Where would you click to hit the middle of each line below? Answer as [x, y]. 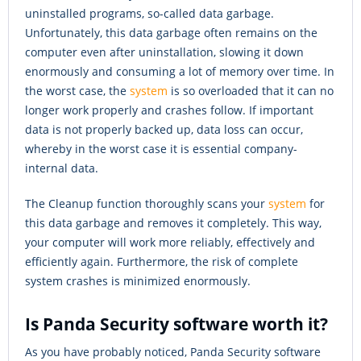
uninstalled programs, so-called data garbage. [149, 14]
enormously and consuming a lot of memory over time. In [180, 72]
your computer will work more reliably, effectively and [170, 243]
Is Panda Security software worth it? [176, 324]
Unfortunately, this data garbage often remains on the [171, 33]
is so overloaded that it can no [251, 91]
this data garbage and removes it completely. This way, [173, 223]
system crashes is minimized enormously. [138, 281]
